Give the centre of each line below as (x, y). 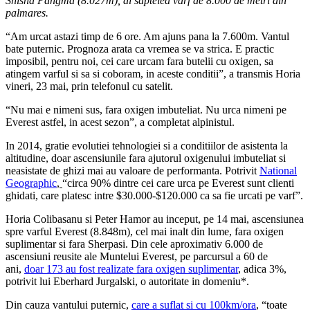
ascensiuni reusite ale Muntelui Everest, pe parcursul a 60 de (137, 257)
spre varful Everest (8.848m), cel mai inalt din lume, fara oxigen (145, 232)
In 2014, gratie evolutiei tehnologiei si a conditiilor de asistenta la (147, 146)
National (278, 171)
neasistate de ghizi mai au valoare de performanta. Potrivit (133, 171)
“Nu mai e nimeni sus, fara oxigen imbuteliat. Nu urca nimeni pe (146, 110)
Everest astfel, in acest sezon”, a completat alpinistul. (120, 122)
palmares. (27, 13)
